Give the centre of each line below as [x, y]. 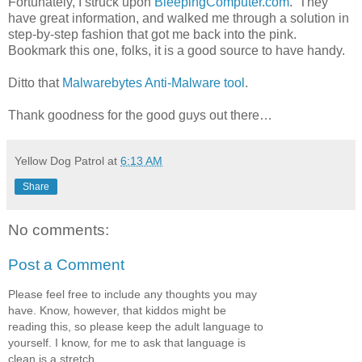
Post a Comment [66, 265]
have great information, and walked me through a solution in [179, 18]
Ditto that [35, 82]
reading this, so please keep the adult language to [136, 326]
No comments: [59, 229]
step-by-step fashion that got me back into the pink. [154, 34]
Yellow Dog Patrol [59, 160]
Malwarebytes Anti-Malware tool [154, 82]
